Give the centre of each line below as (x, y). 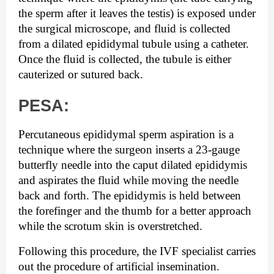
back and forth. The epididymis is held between (130, 195)
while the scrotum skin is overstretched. (110, 226)
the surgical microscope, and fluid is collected (124, 28)
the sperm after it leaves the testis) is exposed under (137, 13)
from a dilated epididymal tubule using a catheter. (134, 43)
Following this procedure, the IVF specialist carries (137, 251)
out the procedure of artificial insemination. (119, 266)
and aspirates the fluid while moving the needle (128, 180)
